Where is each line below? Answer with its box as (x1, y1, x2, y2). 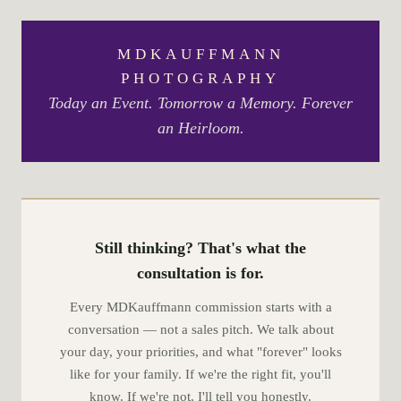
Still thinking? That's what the (95, 239, 306, 257)
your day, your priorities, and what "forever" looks (59, 345, 342, 359)
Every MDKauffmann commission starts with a (69, 300, 332, 314)
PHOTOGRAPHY (121, 70, 280, 87)
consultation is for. (137, 264, 264, 282)
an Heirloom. (157, 119, 244, 137)
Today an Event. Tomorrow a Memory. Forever (48, 94, 353, 112)
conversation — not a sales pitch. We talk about (67, 322, 334, 337)
